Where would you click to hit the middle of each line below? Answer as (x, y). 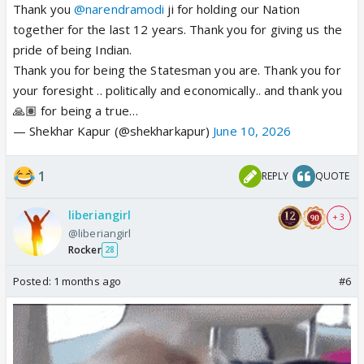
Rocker (85, 249)
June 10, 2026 (252, 130)
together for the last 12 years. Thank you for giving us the (178, 29)
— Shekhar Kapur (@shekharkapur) (113, 130)
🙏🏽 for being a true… (76, 110)
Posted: (33, 281)
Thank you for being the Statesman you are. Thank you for (177, 69)
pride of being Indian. (73, 49)
